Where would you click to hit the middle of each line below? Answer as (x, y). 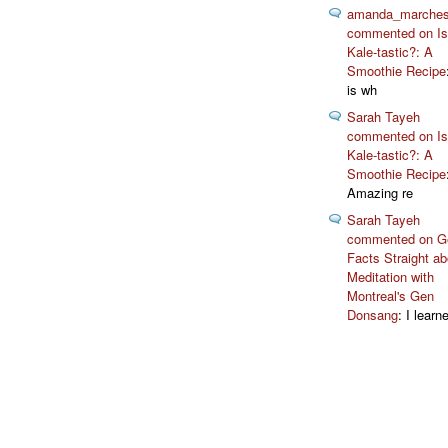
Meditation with (390, 277)
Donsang (372, 315)
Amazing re (380, 193)
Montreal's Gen (390, 296)
